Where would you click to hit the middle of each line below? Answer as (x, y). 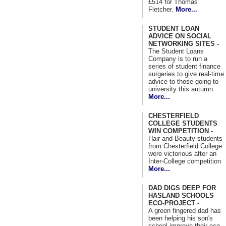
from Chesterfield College (185, 146)
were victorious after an (182, 153)
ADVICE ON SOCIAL (180, 36)
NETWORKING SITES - (184, 43)
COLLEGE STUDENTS (183, 123)
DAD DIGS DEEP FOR (182, 188)
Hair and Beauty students (185, 138)
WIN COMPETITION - (181, 131)
